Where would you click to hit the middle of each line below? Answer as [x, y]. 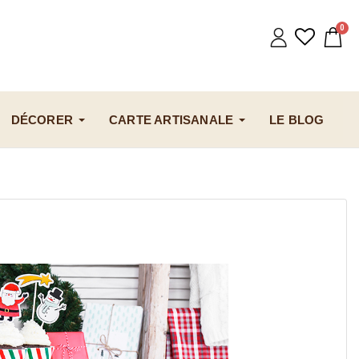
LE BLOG [297, 119]
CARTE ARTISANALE [171, 119]
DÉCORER [42, 119]
